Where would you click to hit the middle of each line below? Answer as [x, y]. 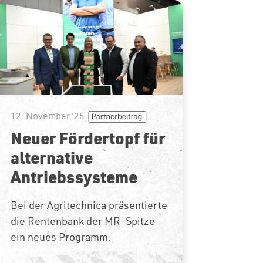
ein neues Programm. [60, 237]
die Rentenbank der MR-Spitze [82, 221]
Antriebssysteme [74, 177]
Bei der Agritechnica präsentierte [89, 205]
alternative [51, 158]
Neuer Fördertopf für [87, 138]
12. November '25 [47, 116]
